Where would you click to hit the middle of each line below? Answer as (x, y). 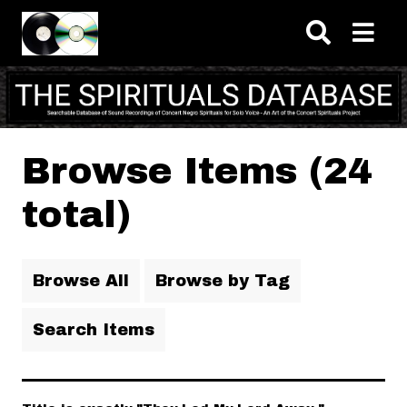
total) (76, 214)
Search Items (94, 329)
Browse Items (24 (197, 171)
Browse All (81, 280)
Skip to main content (203, 16)
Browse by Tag (223, 280)
